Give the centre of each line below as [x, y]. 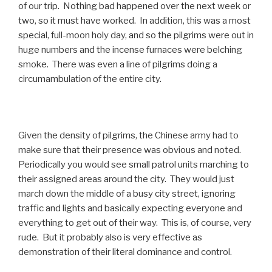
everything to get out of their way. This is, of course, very [135, 223]
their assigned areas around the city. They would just [126, 179]
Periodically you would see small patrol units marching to [134, 164]
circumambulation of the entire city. [90, 79]
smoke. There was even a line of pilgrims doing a [118, 64]
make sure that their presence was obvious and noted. [131, 150]
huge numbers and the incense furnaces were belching [130, 49]
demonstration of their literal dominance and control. [125, 252]
